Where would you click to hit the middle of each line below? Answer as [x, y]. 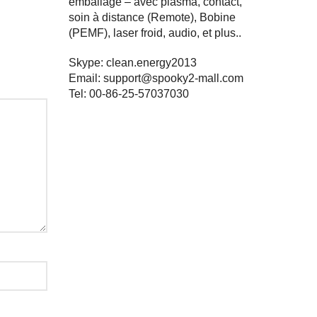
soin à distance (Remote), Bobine [152, 17]
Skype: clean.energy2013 [132, 63]
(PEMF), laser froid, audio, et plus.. [155, 33]
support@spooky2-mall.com [173, 78]
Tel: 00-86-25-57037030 [128, 94]
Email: [86, 78]
